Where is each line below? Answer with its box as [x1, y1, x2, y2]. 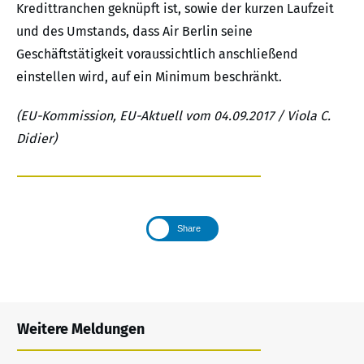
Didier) [16, 130, 57, 146]
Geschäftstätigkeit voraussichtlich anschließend [16, 45, 298, 62]
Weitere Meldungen [17, 319, 145, 338]
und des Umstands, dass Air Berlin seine [16, 23, 253, 39]
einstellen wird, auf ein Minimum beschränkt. [16, 68, 282, 84]
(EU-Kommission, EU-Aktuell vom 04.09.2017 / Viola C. [16, 107, 331, 123]
